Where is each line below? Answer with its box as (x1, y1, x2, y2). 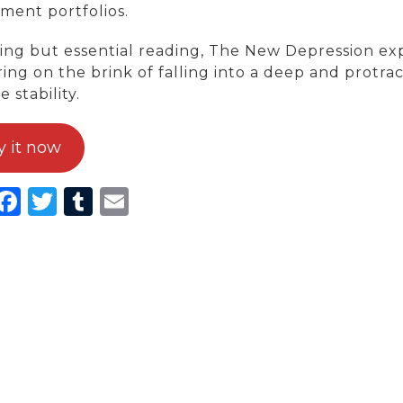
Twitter (56, 183, 160, 219)
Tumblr (92, 183, 198, 219)
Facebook (20, 183, 159, 219)
